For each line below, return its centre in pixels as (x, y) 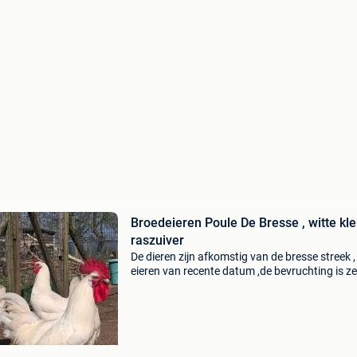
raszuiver (157, 240)
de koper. (153, 300)
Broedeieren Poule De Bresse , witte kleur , (216, 223)
